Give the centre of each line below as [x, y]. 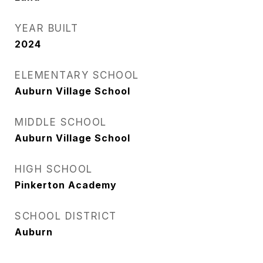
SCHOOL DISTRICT [66, 216]
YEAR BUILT [46, 28]
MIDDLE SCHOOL [61, 122]
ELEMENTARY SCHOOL [77, 75]
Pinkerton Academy [66, 185]
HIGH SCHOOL [54, 169]
